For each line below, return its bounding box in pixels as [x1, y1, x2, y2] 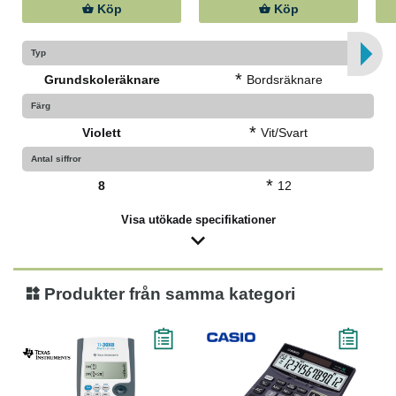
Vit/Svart [261, 126, 308, 140]
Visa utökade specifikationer [120, 213, 276, 226]
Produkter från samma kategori [40, 285, 295, 303]
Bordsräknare [246, 72, 323, 87]
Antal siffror [31, 154, 81, 164]
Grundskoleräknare [43, 72, 160, 87]
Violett [82, 126, 121, 140]
